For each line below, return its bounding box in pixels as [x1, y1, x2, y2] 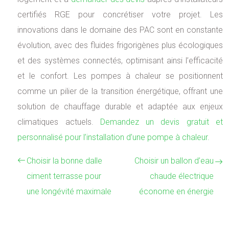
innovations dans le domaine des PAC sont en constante [17, 25, 223, 35]
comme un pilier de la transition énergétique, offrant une [17, 86, 223, 97]
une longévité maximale [27, 187, 112, 197]
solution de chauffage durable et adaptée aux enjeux [17, 102, 223, 112]
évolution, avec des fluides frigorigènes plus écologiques [17, 40, 223, 51]
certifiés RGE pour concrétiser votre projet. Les [17, 10, 223, 20]
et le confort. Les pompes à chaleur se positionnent [17, 71, 223, 81]
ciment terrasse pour [27, 171, 102, 181]
